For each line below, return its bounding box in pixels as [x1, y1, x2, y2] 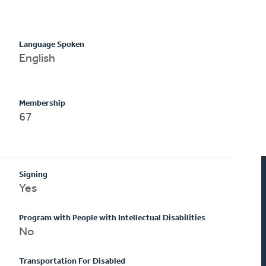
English [19, 52, 56, 65]
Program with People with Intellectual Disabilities [19, 213, 206, 223]
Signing [19, 170, 48, 179]
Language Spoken [19, 40, 85, 49]
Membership [19, 99, 66, 108]
